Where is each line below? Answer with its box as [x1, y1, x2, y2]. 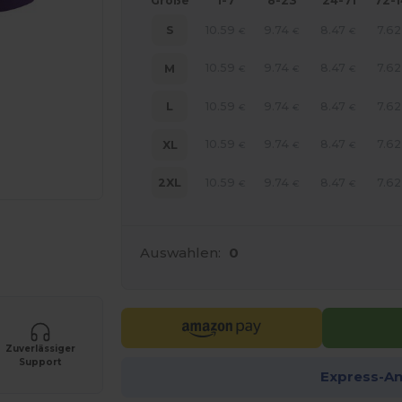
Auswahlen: [139, 243, 221, 261]
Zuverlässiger [4, 342, 75, 354]
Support [19, 355, 62, 368]
